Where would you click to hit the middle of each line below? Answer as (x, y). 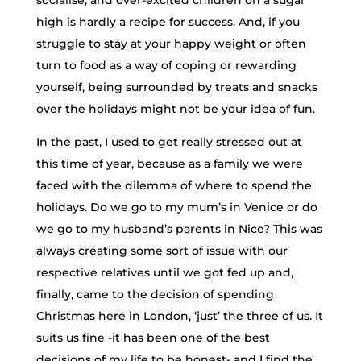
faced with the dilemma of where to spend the (174, 185)
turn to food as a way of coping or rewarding (166, 65)
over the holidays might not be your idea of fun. (175, 109)
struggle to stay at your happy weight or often (171, 44)
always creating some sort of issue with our (162, 251)
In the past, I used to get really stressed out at (169, 142)
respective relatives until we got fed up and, (164, 272)
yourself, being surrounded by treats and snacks (176, 87)
